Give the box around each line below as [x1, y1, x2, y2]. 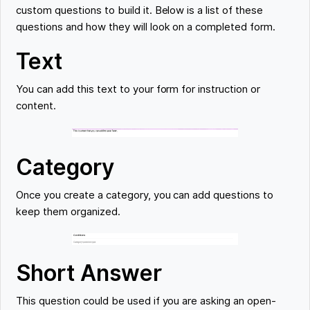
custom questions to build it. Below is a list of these [16, 4, 263, 17]
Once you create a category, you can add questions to [16, 189, 273, 202]
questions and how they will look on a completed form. [16, 21, 275, 34]
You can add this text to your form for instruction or [16, 83, 260, 96]
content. [16, 100, 57, 113]
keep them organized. [16, 206, 120, 219]
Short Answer [16, 259, 162, 287]
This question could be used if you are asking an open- [16, 295, 276, 308]
